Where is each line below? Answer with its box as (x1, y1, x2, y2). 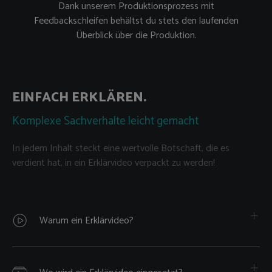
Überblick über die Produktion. (75, 27, 197, 44)
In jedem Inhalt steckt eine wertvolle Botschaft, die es (12, 140, 229, 157)
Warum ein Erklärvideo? (39, 212, 134, 229)
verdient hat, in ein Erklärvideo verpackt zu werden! (12, 155, 215, 172)
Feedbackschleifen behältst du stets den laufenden (33, 12, 239, 29)
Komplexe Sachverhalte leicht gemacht (12, 112, 199, 131)
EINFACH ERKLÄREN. (12, 86, 146, 109)
